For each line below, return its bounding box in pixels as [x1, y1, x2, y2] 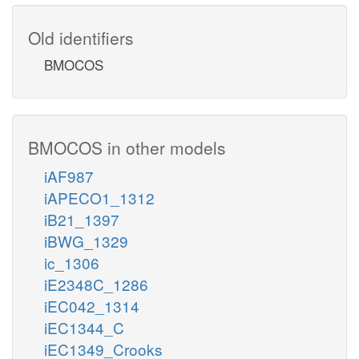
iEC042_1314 [44, 294, 139, 317]
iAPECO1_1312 [44, 186, 155, 208]
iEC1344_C [44, 316, 124, 338]
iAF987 [44, 164, 94, 187]
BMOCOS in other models [28, 135, 226, 159]
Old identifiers [28, 25, 134, 50]
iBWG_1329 [44, 229, 128, 252]
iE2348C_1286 [44, 272, 148, 295]
